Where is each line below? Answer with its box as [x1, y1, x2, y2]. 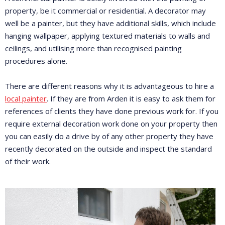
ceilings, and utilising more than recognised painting [5, 43, 182, 53]
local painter [5, 93, 47, 103]
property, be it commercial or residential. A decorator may [5, 6, 206, 16]
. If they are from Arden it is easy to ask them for [47, 93, 215, 103]
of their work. [5, 156, 51, 166]
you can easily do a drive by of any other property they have [5, 131, 213, 141]
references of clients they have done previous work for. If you [5, 106, 218, 116]
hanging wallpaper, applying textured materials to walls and [5, 31, 210, 41]
